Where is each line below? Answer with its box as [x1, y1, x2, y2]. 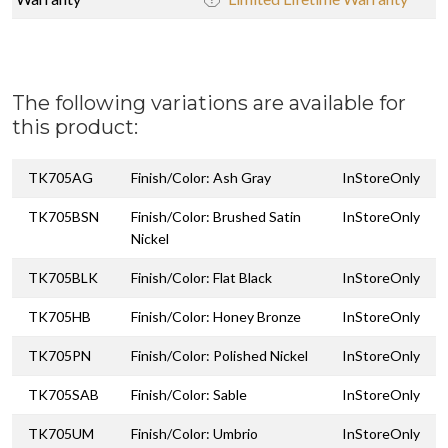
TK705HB [28, 307, 91, 325]
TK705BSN [28, 207, 99, 225]
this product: [12, 114, 138, 139]
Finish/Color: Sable [131, 385, 247, 403]
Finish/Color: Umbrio [131, 424, 258, 442]
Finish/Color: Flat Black [131, 268, 272, 286]
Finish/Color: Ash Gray [131, 168, 271, 186]
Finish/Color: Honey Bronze [131, 307, 301, 325]
